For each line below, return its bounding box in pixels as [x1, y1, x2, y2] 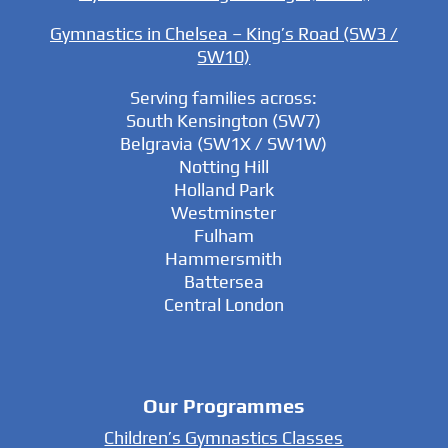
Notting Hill [178, 155, 269, 177]
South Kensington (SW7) [126, 109, 322, 131]
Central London [163, 293, 284, 315]
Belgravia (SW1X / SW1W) [120, 132, 328, 154]
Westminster [171, 201, 277, 223]
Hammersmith [165, 247, 283, 269]
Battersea [183, 270, 264, 292]
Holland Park [173, 178, 274, 200]
